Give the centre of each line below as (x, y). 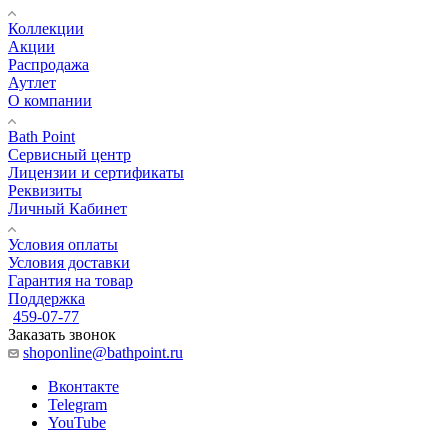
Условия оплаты (63, 244)
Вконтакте (83, 386)
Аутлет (32, 82)
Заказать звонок (62, 334)
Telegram (77, 404)
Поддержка (46, 298)
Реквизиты (45, 190)
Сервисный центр (69, 154)
